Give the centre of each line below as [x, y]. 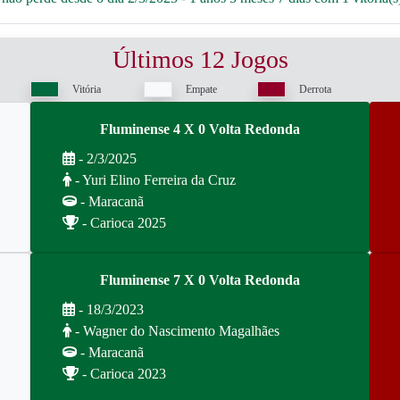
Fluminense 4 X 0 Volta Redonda [200, 129]
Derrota [315, 89]
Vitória [87, 89]
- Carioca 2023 [122, 374]
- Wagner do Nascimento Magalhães [175, 331]
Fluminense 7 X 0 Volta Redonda [200, 280]
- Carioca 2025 [122, 223]
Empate [201, 89]
